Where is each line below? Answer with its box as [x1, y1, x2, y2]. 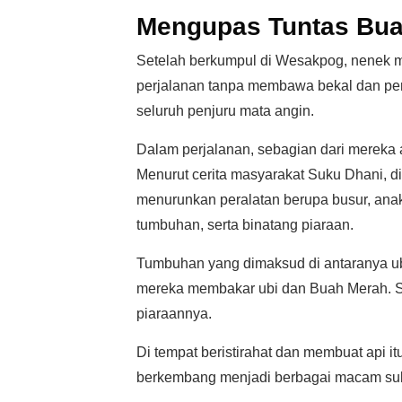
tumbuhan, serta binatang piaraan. [136, 217, 354, 232]
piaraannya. [136, 306, 212, 321]
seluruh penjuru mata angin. [136, 103, 314, 118]
